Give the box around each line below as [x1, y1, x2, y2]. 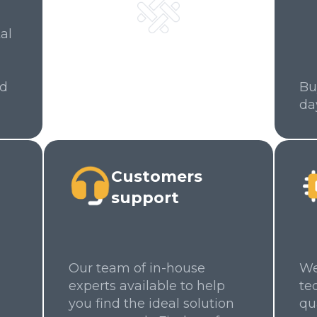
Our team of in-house [69, 260, 205, 276]
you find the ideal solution [69, 296, 234, 311]
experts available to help [69, 278, 225, 294]
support [111, 188, 179, 207]
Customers [111, 167, 202, 186]
